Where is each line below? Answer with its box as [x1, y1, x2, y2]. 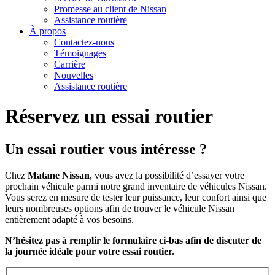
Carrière [54, 59, 85, 69]
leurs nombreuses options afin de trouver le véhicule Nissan [5, 203, 234, 214]
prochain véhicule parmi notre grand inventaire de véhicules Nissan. [5, 180, 267, 192]
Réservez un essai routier [5, 105, 213, 128]
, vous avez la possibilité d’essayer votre [90, 169, 244, 180]
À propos [29, 26, 66, 36]
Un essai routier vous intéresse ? [5, 141, 207, 157]
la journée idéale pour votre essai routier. [5, 246, 174, 257]
